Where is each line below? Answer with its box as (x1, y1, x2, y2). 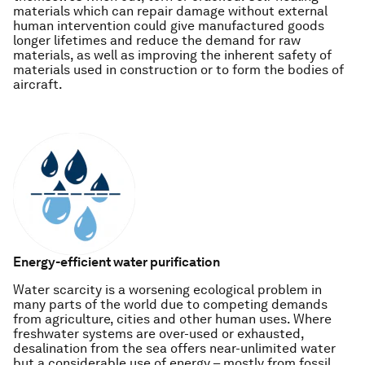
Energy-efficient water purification (13, 254, 220, 270)
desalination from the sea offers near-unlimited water (13, 341, 336, 356)
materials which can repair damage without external (13, 3, 328, 19)
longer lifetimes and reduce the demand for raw (13, 33, 301, 48)
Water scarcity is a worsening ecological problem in (13, 282, 322, 297)
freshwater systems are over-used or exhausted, (13, 326, 304, 341)
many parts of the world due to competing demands (13, 297, 328, 312)
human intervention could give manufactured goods (13, 18, 324, 33)
